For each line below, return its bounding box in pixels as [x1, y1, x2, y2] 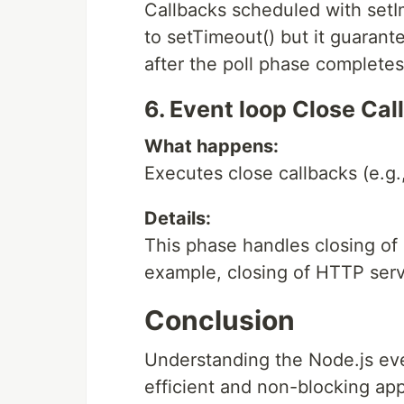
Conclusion [144, 303, 295, 336]
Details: [144, 207, 211, 229]
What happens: [144, 134, 279, 157]
